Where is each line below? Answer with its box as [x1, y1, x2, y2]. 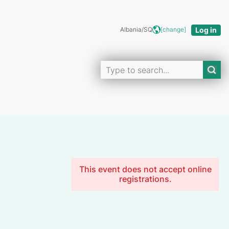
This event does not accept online [79, 164, 212, 174]
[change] [161, 26, 186, 33]
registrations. [119, 173, 172, 184]
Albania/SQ [120, 26, 152, 33]
